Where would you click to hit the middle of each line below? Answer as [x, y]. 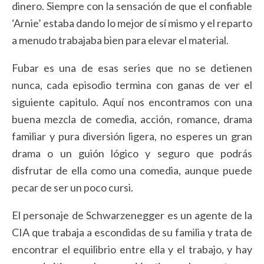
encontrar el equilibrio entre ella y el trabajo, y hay [132, 249]
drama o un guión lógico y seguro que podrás [132, 153]
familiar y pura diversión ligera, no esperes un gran [132, 136]
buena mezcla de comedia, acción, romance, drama [132, 119]
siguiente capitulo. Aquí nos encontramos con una [132, 102]
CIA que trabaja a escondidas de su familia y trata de [132, 232]
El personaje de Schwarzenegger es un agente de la [132, 215]
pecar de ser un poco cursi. [72, 187]
